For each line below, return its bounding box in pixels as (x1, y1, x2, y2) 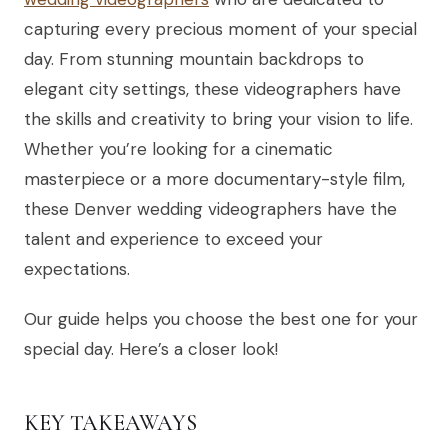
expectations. (24, 257, 130, 280)
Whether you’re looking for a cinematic (24, 137, 333, 160)
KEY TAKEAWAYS (24, 409, 197, 436)
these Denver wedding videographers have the (24, 197, 397, 220)
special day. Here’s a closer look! (24, 337, 278, 360)
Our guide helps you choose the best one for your (24, 307, 418, 330)
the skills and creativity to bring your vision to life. (24, 107, 413, 130)
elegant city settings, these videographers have (24, 77, 401, 100)
